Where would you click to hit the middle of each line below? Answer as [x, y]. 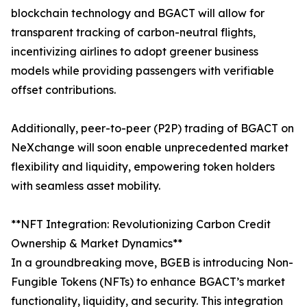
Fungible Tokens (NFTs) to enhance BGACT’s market [148, 282]
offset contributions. [63, 90]
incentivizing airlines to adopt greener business [135, 52]
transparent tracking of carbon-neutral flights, [133, 33]
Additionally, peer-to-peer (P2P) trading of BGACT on [152, 128]
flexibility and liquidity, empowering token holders [143, 167]
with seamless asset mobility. [86, 186]
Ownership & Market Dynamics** [97, 244]
